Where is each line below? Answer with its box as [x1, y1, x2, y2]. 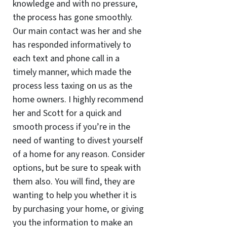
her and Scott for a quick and [12, 106, 122, 120]
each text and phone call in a [12, 52, 120, 65]
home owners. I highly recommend [12, 93, 143, 106]
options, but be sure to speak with [12, 161, 141, 174]
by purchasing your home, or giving [12, 202, 144, 215]
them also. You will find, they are [12, 175, 135, 188]
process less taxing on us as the [12, 79, 132, 92]
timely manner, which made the [12, 65, 131, 79]
